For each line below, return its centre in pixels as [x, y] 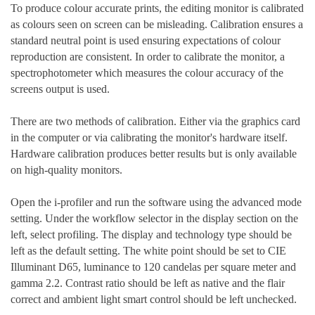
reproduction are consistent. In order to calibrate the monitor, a [148, 57]
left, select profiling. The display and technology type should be [151, 235]
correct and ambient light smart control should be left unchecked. [155, 300]
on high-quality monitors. [66, 170]
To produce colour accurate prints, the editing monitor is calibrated [157, 8]
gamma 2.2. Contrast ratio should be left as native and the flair [148, 283]
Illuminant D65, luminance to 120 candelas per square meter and [153, 267]
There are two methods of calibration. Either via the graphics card [155, 122]
